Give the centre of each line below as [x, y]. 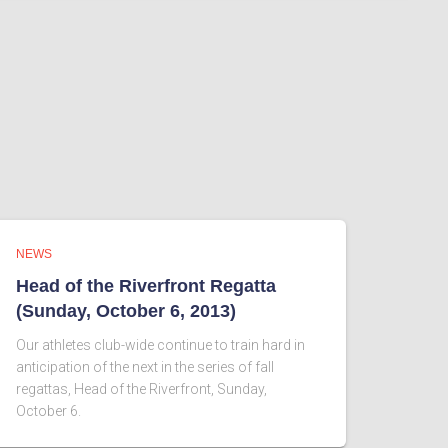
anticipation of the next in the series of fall [145, 367]
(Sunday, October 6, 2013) [126, 311]
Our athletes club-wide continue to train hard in [160, 345]
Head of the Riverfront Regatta [146, 286]
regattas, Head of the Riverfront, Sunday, [141, 389]
